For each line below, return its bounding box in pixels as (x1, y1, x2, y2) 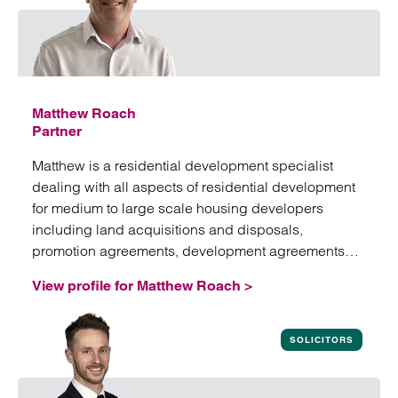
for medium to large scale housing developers (32, 199, 323, 217)
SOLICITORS (290, 334, 354, 346)
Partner (32, 123, 82, 139)
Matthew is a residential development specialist (32, 156, 333, 174)
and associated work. (32, 263, 168, 281)
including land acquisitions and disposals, (32, 220, 303, 238)
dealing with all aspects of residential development (32, 178, 355, 195)
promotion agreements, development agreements (32, 242, 345, 259)
